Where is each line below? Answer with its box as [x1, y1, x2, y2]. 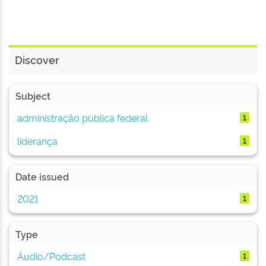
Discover [15, 52, 59, 66]
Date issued [15, 170, 69, 183]
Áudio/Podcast [17, 249, 85, 262]
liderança [17, 134, 58, 147]
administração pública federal [17, 110, 148, 124]
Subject [15, 89, 50, 102]
